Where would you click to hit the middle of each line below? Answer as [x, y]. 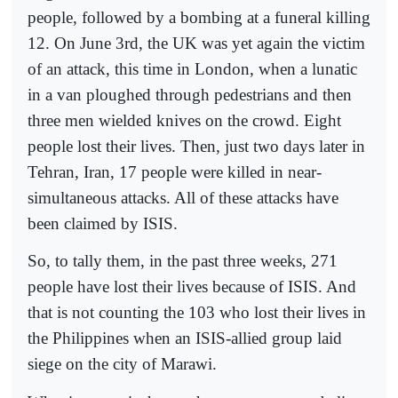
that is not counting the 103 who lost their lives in [197, 313]
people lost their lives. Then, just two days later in [196, 146]
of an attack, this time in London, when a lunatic [192, 68]
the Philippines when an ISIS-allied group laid [185, 338]
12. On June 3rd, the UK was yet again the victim [196, 43]
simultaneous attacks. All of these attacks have [183, 197]
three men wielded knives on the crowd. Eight [184, 120]
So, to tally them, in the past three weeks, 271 [183, 261]
